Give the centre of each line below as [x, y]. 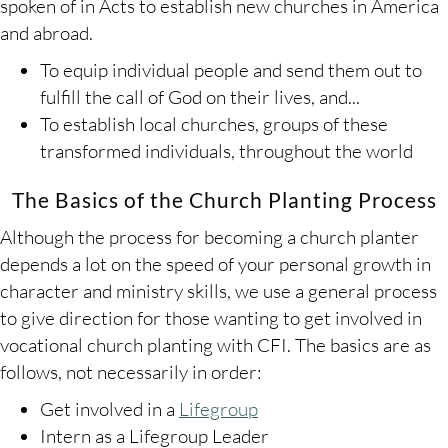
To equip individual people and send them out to [231, 70]
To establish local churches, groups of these [214, 124]
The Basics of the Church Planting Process [224, 200]
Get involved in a [109, 409]
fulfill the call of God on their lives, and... [200, 97]
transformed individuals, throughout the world [226, 151]
